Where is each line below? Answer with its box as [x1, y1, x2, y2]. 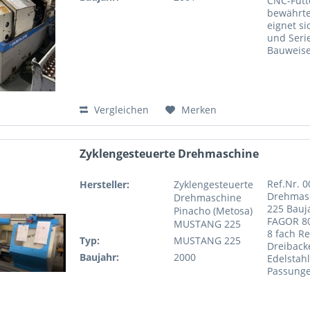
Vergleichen [91, 103, 149, 117]
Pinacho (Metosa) [173, 203, 253, 217]
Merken [181, 103, 217, 117]
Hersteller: [80, 177, 130, 191]
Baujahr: [80, 250, 120, 264]
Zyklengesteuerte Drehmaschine [80, 145, 259, 161]
